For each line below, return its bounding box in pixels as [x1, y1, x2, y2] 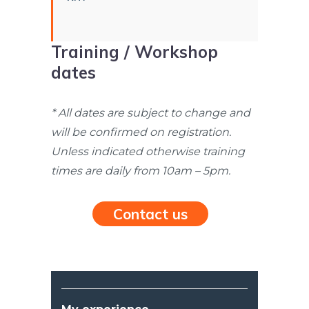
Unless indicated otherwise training [51, 145, 245, 159]
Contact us [113, 205, 188, 223]
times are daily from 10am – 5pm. [51, 164, 230, 178]
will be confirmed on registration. [51, 126, 231, 139]
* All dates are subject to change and [51, 106, 250, 120]
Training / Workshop [51, 41, 218, 63]
